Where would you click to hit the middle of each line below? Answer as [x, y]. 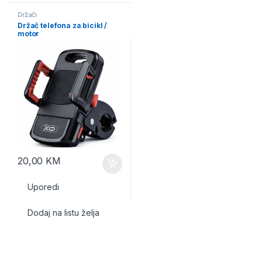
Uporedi [43, 187]
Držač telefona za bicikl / [62, 25]
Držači [27, 14]
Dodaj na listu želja [63, 213]
